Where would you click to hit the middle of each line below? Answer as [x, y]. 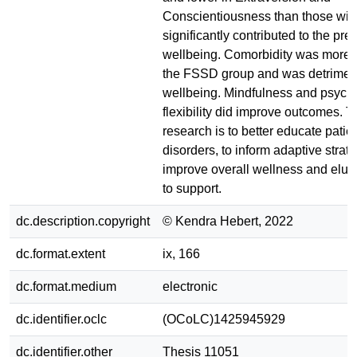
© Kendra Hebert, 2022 [228, 221]
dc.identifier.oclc [61, 319]
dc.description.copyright [83, 221]
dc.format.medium [66, 286]
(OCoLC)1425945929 [224, 319]
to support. [192, 188]
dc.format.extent [61, 253]
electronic [190, 286]
